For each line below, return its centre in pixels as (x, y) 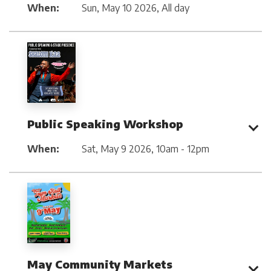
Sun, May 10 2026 (119, 8)
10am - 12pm (183, 149)
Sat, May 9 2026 (116, 149)
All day (175, 8)
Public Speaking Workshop (105, 123)
